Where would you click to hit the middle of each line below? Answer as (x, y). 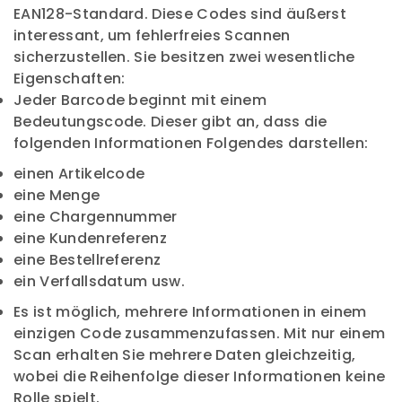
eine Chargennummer (96, 217)
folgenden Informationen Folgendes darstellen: (191, 143)
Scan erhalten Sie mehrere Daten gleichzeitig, (185, 355)
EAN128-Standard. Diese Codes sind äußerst (180, 14)
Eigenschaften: (70, 79)
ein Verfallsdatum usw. (100, 281)
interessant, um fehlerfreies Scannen (152, 35)
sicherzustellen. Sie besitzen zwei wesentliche (184, 57)
